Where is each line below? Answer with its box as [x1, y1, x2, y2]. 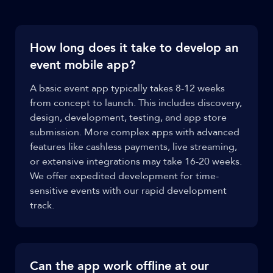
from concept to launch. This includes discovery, [30, 96, 242, 110]
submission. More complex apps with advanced [30, 126, 239, 139]
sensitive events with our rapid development [30, 184, 227, 197]
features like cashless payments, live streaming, [30, 140, 237, 154]
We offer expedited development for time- [30, 169, 219, 183]
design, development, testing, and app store [30, 111, 227, 124]
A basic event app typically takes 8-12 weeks [30, 82, 225, 95]
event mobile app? [30, 57, 135, 73]
